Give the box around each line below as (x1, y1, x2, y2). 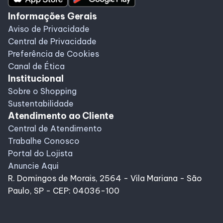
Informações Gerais (8, 10, 97, 22)
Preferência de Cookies (8, 48, 99, 59)
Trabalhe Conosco (8, 135, 80, 146)
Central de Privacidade (8, 36, 97, 46)
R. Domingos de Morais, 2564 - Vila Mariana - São (8, 173, 202, 183)
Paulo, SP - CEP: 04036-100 (8, 185, 119, 196)
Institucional (8, 72, 64, 84)
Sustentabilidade (8, 98, 74, 109)
